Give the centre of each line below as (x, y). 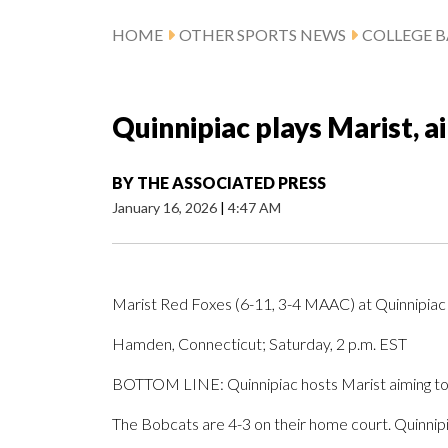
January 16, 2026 (166, 208)
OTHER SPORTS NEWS (262, 35)
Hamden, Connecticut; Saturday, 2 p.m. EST (259, 344)
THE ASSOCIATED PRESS (231, 183)
